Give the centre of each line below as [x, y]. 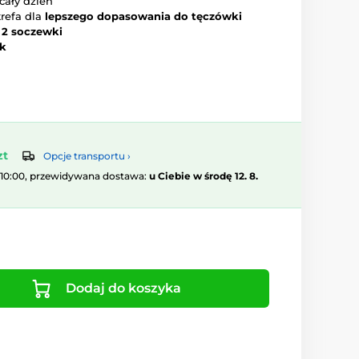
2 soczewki [32, 31]
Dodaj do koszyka [123, 288]
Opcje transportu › [87, 156]
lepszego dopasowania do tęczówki [143, 16]
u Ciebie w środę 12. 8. [204, 176]
